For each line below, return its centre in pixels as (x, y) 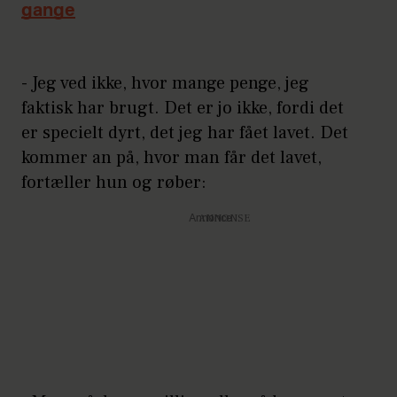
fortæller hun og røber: (116, 182)
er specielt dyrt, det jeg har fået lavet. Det (185, 132)
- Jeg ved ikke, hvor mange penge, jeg (165, 83)
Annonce (210, 218)
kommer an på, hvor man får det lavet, (171, 157)
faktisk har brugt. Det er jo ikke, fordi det (183, 108)
